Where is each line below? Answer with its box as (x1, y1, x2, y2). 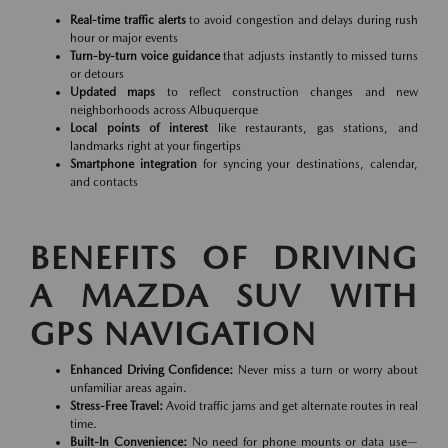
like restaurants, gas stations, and (207, 121, 418, 135)
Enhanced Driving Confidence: (70, 363, 234, 377)
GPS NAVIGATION (30, 314, 317, 353)
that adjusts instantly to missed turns (219, 49, 418, 63)
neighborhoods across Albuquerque (70, 103, 258, 117)
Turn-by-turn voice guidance (70, 49, 220, 63)
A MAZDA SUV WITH (30, 276, 418, 315)
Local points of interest (70, 121, 208, 135)
